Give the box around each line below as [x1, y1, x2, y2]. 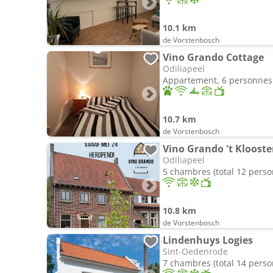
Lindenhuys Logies [163, 233, 253, 247]
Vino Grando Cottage [163, 51, 264, 64]
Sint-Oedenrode [163, 246, 228, 257]
